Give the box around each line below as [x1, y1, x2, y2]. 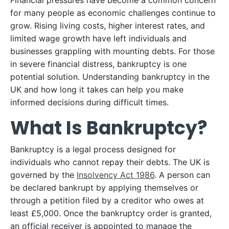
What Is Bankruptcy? [10, 115, 208, 141]
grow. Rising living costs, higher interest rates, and [10, 20, 205, 31]
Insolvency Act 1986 [77, 170, 154, 180]
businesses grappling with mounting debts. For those [10, 46, 215, 56]
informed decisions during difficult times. [10, 97, 169, 107]
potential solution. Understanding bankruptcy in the [10, 72, 210, 82]
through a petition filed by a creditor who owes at [10, 195, 204, 205]
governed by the [10, 170, 77, 180]
